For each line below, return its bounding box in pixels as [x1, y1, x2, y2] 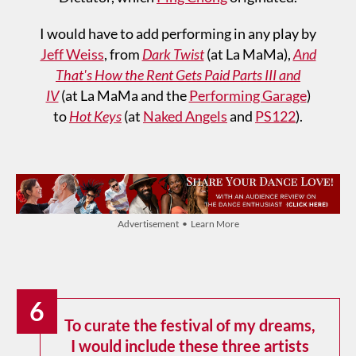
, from [103, 44, 142, 63]
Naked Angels [143, 106, 227, 125]
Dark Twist [141, 44, 204, 63]
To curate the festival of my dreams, [64, 315, 315, 335]
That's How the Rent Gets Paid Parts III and [56, 65, 300, 83]
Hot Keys [69, 106, 122, 125]
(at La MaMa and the [58, 86, 189, 104]
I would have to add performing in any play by [40, 24, 316, 42]
